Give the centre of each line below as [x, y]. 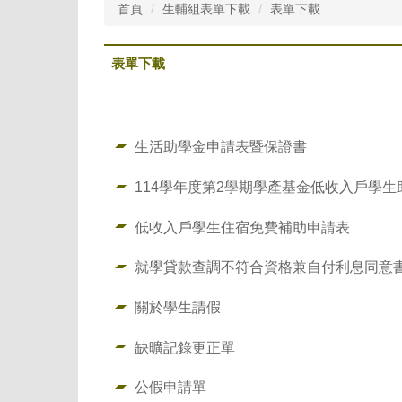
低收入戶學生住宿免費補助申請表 [242, 227]
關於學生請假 [177, 307]
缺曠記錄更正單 [184, 347]
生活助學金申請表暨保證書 [220, 147]
